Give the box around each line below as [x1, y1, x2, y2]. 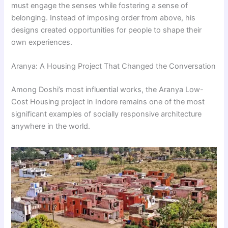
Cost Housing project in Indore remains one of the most [11, 97, 205, 107]
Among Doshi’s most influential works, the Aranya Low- [11, 85, 204, 95]
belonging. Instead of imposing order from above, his [11, 13, 196, 23]
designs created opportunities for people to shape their [11, 25, 202, 35]
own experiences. [11, 38, 73, 47]
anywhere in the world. [11, 122, 91, 131]
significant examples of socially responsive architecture [11, 109, 202, 119]
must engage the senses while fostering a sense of [11, 1, 188, 11]
